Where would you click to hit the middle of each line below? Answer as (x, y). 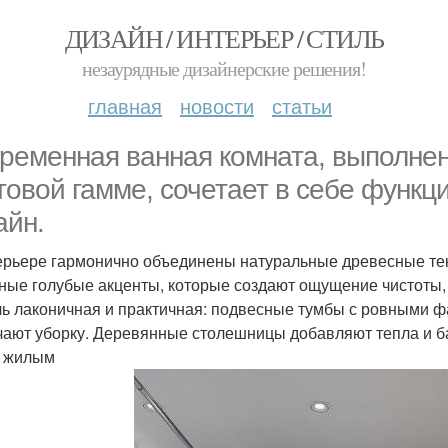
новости (217, 105)
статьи (302, 105)
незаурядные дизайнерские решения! (224, 68)
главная (125, 105)
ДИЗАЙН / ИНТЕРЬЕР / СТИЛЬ (224, 38)
